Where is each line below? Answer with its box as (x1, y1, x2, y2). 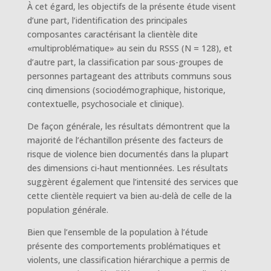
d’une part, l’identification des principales (27, 14, 188, 26)
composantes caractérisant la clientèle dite (27, 28, 198, 40)
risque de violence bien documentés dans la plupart (27, 148, 229, 160)
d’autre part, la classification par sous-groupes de (27, 56, 223, 68)
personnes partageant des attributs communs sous (27, 70, 232, 82)
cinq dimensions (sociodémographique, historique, (27, 83, 226, 96)
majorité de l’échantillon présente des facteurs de (27, 134, 223, 146)
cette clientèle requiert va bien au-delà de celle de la (27, 189, 232, 201)
